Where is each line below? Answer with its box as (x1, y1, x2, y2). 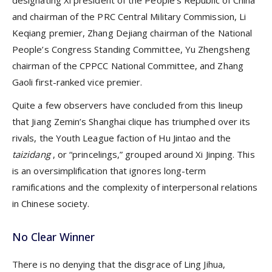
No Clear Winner (12, 229, 95, 244)
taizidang (12, 148, 53, 160)
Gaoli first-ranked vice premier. (12, 75, 143, 88)
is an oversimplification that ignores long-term (12, 164, 206, 177)
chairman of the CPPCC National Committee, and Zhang (12, 59, 243, 72)
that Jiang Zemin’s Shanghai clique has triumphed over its (12, 115, 251, 127)
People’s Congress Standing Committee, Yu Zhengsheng (12, 42, 250, 55)
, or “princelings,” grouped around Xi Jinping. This (52, 148, 255, 160)
